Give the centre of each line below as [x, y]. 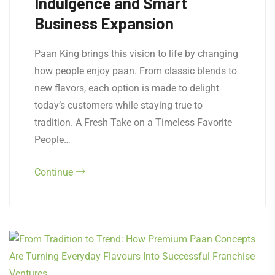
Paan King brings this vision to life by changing [136, 54]
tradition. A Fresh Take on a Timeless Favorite [133, 123]
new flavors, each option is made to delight [127, 88]
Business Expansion [104, 23]
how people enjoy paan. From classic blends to [136, 71]
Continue [55, 172]
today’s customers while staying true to [118, 106]
